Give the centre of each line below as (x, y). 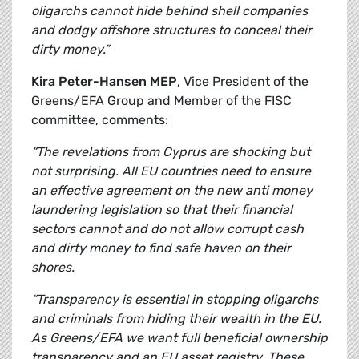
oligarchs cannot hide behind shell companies (169, 11)
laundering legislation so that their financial (162, 210)
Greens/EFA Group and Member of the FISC (161, 101)
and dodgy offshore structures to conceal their (171, 30)
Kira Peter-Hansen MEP (104, 82)
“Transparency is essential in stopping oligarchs (175, 300)
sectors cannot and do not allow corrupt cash (167, 229)
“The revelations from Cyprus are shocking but (171, 152)
